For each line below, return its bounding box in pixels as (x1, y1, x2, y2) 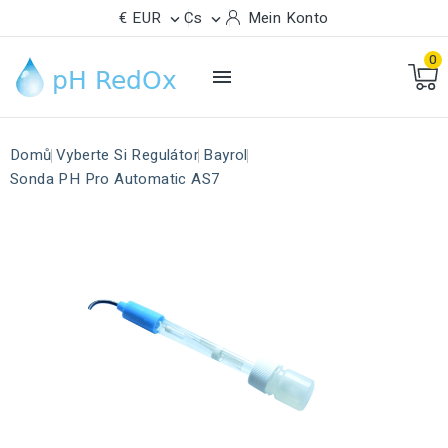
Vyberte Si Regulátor (56, 144, 200, 166)
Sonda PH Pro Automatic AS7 (10, 168, 220, 190)
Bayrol (203, 144, 248, 166)
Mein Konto (247, 7, 329, 29)
